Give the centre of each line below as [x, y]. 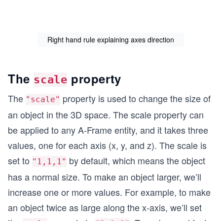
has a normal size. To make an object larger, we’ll [105, 176]
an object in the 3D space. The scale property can [106, 114]
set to [20, 160]
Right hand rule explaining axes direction [110, 39]
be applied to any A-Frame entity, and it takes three [108, 129]
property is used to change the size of [135, 98]
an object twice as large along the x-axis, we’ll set [105, 207]
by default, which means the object [136, 160]
